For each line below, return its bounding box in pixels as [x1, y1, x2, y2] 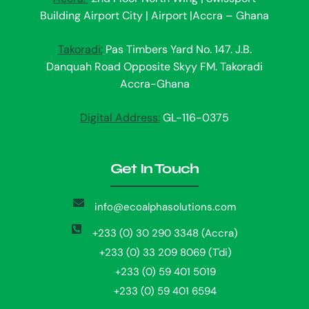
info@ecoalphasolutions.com [94, 200, 236, 215]
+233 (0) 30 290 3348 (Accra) [92, 226, 238, 241]
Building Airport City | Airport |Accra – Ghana [40, 8, 269, 23]
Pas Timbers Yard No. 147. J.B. [105, 42, 252, 57]
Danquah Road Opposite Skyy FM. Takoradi [46, 59, 263, 74]
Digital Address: [80, 110, 160, 126]
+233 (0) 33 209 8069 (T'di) [99, 246, 232, 260]
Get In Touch [110, 160, 199, 178]
